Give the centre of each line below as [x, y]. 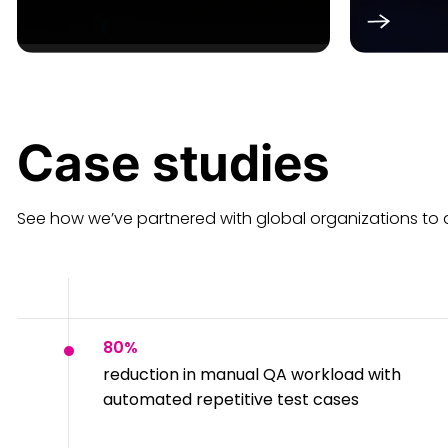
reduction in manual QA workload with [252, 374]
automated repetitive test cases [231, 399]
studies [241, 163]
